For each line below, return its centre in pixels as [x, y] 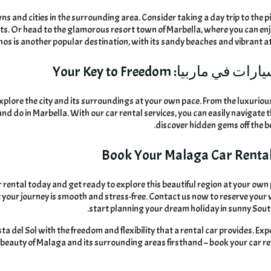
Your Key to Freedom [112, 71]
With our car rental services [123, 113]
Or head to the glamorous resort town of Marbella [106, 29]
